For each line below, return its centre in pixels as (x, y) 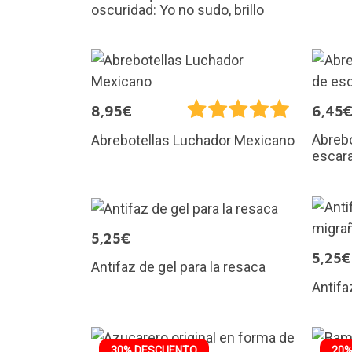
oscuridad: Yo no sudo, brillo (177, 10)
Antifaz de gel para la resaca (178, 266)
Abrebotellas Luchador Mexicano (192, 140)
